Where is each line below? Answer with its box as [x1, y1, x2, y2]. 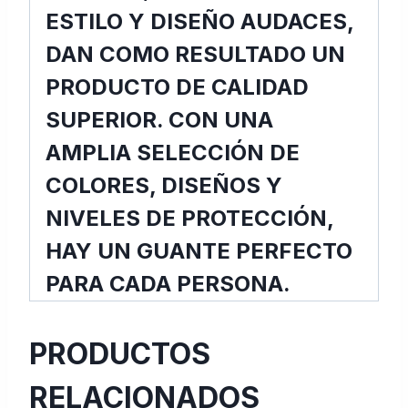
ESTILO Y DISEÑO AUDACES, [46, 8, 353, 36]
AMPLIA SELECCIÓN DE [46, 139, 300, 167]
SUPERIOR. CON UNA [46, 107, 273, 134]
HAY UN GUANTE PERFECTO [46, 238, 352, 265]
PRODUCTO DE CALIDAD [46, 74, 309, 101]
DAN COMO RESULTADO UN [46, 41, 345, 68]
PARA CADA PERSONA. [46, 270, 291, 298]
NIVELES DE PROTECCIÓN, [46, 205, 333, 232]
